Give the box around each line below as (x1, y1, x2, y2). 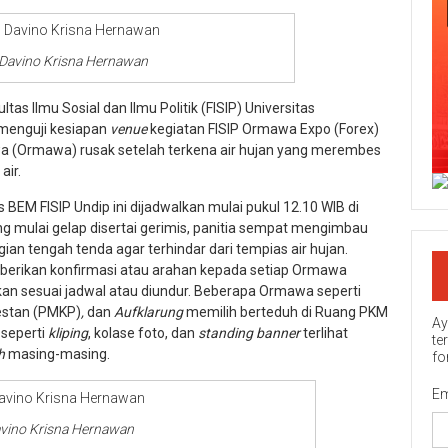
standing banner (198, 325, 300, 342)
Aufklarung (114, 304, 186, 321)
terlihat (300, 325, 348, 342)
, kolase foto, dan (88, 325, 198, 342)
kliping (48, 325, 88, 342)
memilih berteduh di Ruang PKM (186, 304, 388, 321)
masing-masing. (5, 346, 110, 363)
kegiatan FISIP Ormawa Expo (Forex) (147, 121, 379, 138)
